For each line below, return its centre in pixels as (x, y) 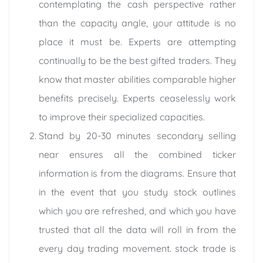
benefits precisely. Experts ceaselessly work (137, 98)
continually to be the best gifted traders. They (137, 60)
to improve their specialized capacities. (122, 117)
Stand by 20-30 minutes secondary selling (137, 135)
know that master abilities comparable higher (137, 79)
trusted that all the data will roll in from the (137, 229)
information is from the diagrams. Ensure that (137, 173)
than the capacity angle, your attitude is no (137, 23)
